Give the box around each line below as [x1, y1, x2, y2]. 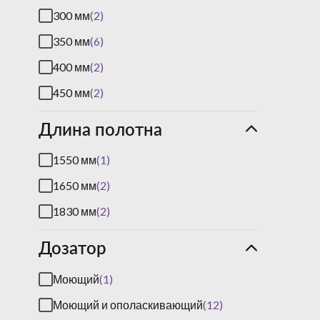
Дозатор [39, 237, 106, 259]
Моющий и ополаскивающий [53, 297, 203, 311]
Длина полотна [39, 118, 162, 139]
